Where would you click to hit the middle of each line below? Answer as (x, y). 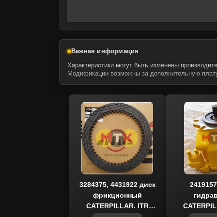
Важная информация (105, 51)
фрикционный (117, 195)
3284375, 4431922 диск (117, 185)
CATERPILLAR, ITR (117, 206)
